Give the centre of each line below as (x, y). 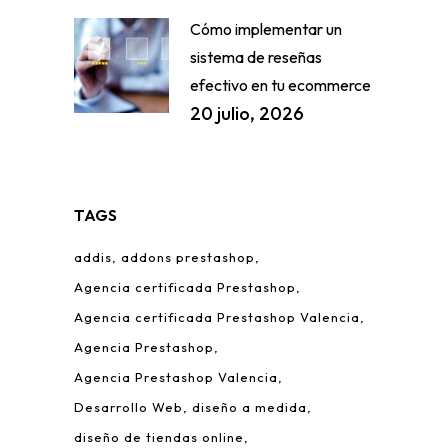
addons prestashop (188, 257)
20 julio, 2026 (247, 114)
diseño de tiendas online (159, 437)
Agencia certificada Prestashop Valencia (217, 317)
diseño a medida (249, 407)
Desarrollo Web (128, 407)
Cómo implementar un (266, 29)
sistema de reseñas (256, 57)
